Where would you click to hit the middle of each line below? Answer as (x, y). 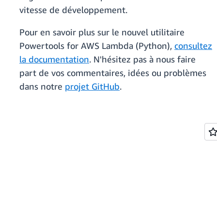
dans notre (42, 86)
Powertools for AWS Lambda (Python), (97, 46)
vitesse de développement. (73, 10)
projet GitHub (92, 86)
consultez (193, 46)
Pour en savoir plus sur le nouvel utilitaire (102, 32)
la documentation (54, 59)
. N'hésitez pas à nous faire (142, 59)
